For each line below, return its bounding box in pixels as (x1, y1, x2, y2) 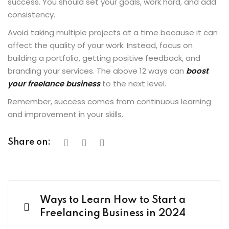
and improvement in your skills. (8, 108, 123, 120)
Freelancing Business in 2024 (40, 208, 186, 219)
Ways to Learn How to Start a (40, 195, 186, 205)
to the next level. (100, 78, 168, 89)
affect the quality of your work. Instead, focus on (8, 39, 193, 51)
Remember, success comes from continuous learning (8, 96, 211, 107)
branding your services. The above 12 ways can (8, 65, 186, 76)
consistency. (8, 9, 55, 20)
